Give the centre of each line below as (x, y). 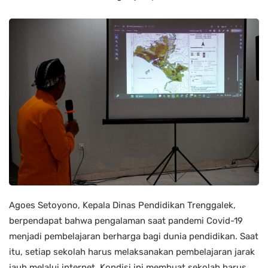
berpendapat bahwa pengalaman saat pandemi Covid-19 (126, 220)
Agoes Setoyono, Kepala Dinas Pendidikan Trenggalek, (122, 205)
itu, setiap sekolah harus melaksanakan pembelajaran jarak (132, 252)
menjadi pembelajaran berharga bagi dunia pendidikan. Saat (134, 236)
